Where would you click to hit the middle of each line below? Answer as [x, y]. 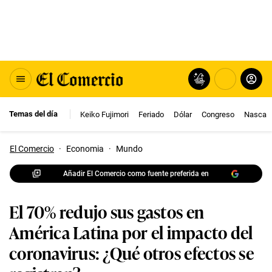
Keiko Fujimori [104, 114]
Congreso [218, 114]
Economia [85, 149]
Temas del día [33, 114]
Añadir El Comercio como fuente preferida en [136, 173]
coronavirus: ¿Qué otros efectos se [131, 252]
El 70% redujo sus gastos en [107, 211]
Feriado [151, 114]
